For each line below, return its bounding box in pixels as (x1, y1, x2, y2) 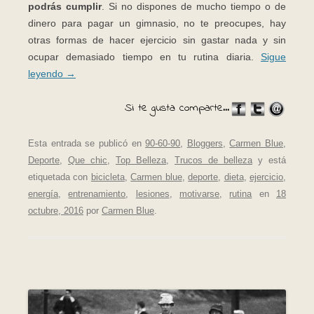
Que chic (68, 154, 107, 165)
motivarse (179, 188, 220, 199)
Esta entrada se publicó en (28, 137, 146, 149)
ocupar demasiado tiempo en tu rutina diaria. (28, 51, 261, 63)
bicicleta (90, 171, 125, 182)
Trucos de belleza (175, 154, 252, 165)
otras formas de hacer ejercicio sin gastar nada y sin (28, 34, 286, 46)
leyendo (28, 68, 66, 80)
